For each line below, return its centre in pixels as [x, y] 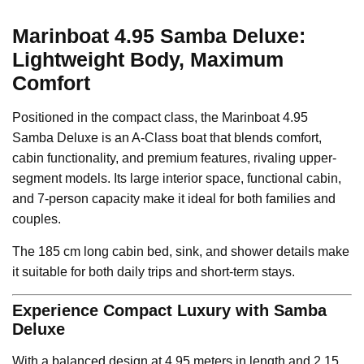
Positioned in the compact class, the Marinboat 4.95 [160, 117]
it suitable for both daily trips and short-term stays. [154, 271]
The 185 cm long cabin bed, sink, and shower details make [181, 251]
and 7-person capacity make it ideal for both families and [174, 198]
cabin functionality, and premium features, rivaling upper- [174, 158]
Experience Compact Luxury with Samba [169, 310]
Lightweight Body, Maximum [148, 59]
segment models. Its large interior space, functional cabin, [177, 178]
